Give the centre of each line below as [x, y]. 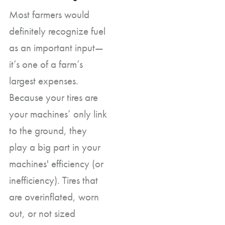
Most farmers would [49, 14]
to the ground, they [48, 130]
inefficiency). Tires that [53, 180]
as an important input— [56, 47]
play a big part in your [55, 147]
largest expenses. [44, 80]
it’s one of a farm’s [46, 64]
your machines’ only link [58, 114]
